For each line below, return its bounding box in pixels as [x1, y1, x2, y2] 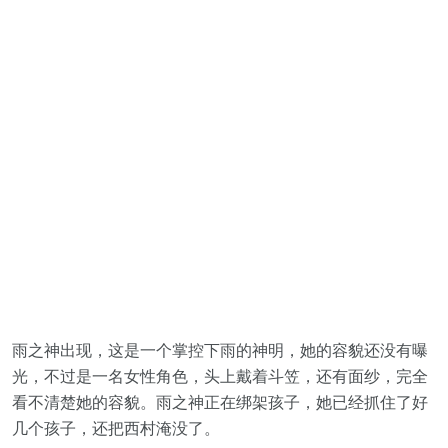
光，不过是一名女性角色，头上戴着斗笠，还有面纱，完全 [12, 367, 428, 385]
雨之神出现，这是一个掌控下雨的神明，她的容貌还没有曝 [12, 341, 428, 359]
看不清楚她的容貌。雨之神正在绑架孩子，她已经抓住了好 [12, 393, 428, 411]
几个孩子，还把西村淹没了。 [12, 419, 220, 437]
